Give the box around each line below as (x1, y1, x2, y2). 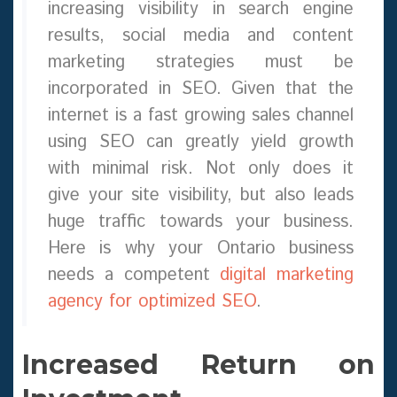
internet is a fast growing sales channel (48, 103, 354, 129)
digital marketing (220, 262, 354, 289)
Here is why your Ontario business (48, 236, 354, 262)
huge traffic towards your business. (48, 209, 354, 236)
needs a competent (48, 262, 221, 289)
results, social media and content (48, 23, 354, 50)
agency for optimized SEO (48, 289, 256, 315)
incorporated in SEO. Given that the (48, 76, 354, 103)
